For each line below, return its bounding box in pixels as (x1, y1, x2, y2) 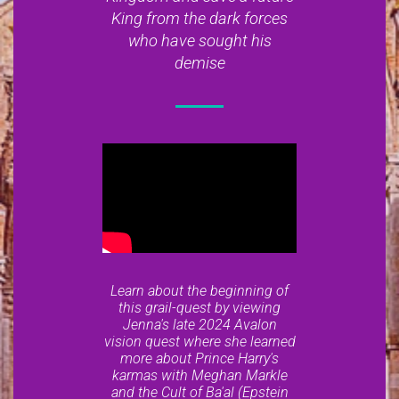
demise (174, 53, 225, 72)
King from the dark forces (111, 8, 288, 28)
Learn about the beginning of (110, 282, 289, 300)
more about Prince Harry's (120, 350, 279, 368)
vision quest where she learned (103, 333, 296, 351)
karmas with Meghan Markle (111, 367, 288, 385)
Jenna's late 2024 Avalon (122, 316, 277, 334)
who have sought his (127, 30, 272, 50)
